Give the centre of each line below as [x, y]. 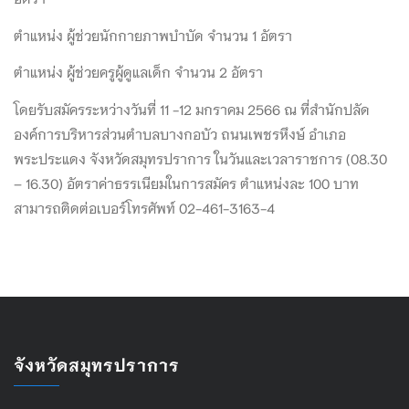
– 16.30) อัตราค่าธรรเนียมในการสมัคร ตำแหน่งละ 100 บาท [186, 182]
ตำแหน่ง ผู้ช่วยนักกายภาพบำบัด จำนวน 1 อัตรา [153, 34]
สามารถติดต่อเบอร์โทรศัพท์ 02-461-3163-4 [144, 207]
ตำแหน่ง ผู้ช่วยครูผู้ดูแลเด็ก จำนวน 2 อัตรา [138, 71]
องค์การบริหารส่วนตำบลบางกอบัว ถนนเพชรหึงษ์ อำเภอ [180, 133]
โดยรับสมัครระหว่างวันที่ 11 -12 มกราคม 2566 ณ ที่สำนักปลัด [192, 108]
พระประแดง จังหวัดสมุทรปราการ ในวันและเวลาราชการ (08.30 [200, 157]
